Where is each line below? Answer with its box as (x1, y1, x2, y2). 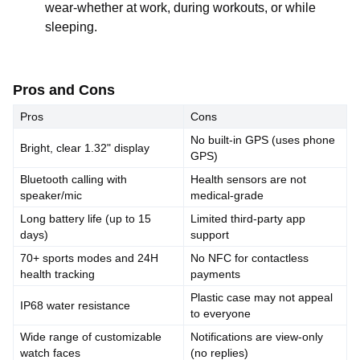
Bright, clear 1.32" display (20, 141, 149, 154)
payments (190, 268, 240, 280)
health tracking (20, 268, 95, 280)
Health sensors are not (190, 173, 306, 186)
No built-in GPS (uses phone (190, 133, 335, 146)
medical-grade (190, 189, 264, 202)
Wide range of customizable (20, 330, 162, 343)
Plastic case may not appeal (190, 291, 333, 304)
